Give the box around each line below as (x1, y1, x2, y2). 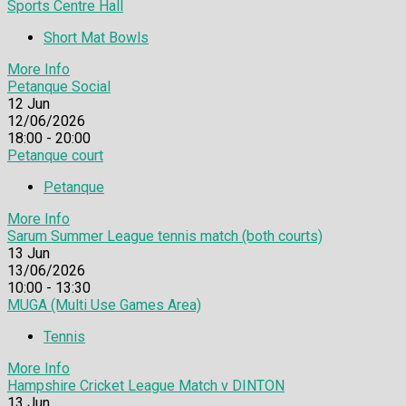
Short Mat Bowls (43, 28, 149, 46)
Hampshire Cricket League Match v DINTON (7, 376, 285, 394)
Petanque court (7, 146, 103, 164)
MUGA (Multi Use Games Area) (7, 295, 201, 314)
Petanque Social (7, 77, 111, 95)
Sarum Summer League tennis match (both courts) (7, 227, 323, 245)
